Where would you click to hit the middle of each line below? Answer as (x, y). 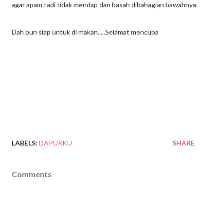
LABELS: (25, 143)
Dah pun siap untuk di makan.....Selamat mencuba (85, 32)
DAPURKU (55, 143)
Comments (32, 174)
